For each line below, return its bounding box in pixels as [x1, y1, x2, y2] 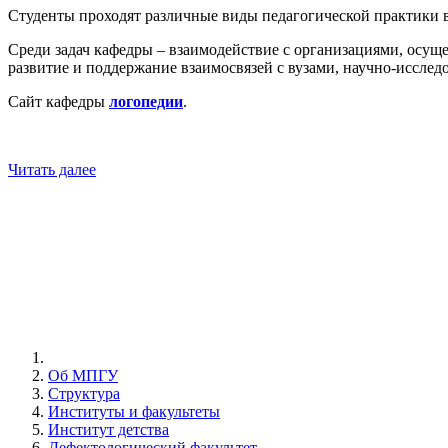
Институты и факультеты [48, 403, 220, 420]
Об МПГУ [48, 367, 118, 384]
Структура [48, 385, 120, 402]
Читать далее [8, 161, 96, 179]
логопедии [109, 93, 183, 111]
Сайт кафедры [8, 93, 109, 111]
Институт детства [48, 421, 169, 438]
